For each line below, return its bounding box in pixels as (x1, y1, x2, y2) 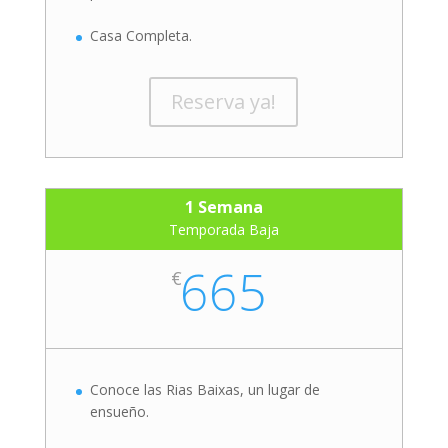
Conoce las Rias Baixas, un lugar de (89, 380, 320, 400)
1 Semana (184, 196, 263, 219)
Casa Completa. (89, 26, 192, 46)
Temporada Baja (168, 220, 279, 240)
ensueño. (89, 402, 149, 422)
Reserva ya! (171, 88, 277, 116)
